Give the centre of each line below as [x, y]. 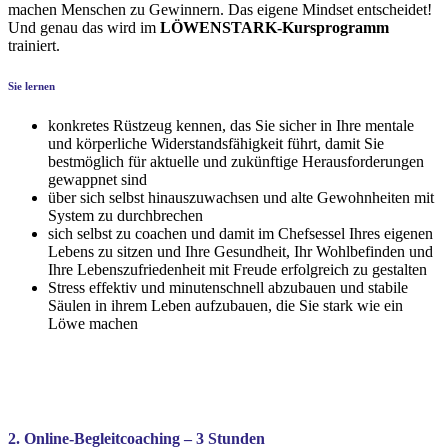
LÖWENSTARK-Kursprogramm [274, 27]
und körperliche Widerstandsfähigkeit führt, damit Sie [216, 143]
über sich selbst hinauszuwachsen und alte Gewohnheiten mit [241, 197]
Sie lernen [31, 85]
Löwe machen [93, 323]
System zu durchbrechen [125, 215]
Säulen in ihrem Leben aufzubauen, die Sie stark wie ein [225, 305]
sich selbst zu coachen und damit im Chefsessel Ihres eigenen [240, 233]
